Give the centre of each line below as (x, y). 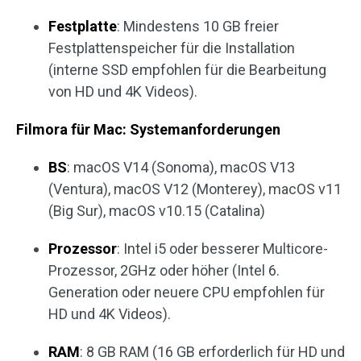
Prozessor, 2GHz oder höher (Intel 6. (164, 271)
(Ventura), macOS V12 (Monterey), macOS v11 (195, 189)
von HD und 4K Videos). (123, 92)
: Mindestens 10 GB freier (198, 27)
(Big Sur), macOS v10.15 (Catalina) (157, 211)
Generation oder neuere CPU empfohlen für (187, 293)
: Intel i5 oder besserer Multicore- (222, 249)
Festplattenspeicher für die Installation (172, 48)
